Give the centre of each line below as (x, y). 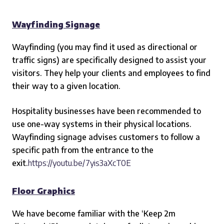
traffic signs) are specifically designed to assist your (109, 60)
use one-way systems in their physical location (99, 124)
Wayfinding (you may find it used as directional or (105, 47)
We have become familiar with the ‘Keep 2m (94, 213)
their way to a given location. (66, 86)
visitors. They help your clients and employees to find (111, 73)
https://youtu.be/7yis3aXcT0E (79, 163)
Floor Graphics (43, 191)
